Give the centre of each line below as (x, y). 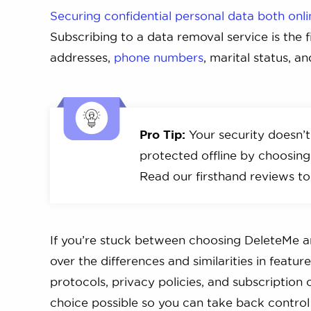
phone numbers (159, 57)
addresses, (82, 57)
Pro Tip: (162, 134)
